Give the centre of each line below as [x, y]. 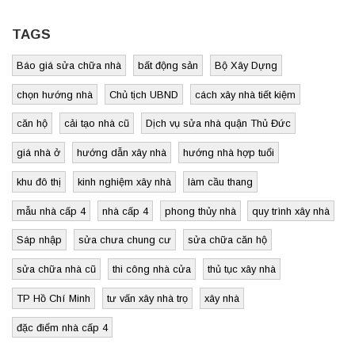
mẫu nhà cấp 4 [51, 211]
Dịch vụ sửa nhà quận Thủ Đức [218, 124]
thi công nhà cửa [151, 269]
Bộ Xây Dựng [246, 65]
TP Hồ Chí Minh [53, 298]
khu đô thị [38, 181]
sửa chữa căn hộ [227, 240]
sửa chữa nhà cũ [56, 269]
